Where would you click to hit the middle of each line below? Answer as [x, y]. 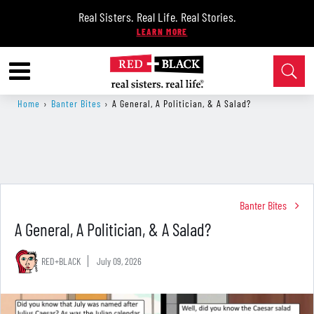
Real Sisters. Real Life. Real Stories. [157, 17]
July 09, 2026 [119, 261]
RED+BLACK [61, 261]
